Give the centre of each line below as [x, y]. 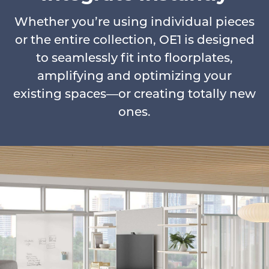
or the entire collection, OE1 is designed [134, 41]
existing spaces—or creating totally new [134, 95]
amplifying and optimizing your [134, 77]
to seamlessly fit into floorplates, [134, 59]
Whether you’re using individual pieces [134, 23]
